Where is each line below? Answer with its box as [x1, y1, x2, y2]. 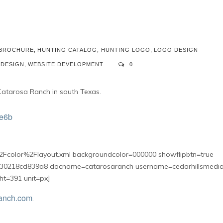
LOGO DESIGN [153, 47, 198, 53]
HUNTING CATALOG [37, 47, 98, 53]
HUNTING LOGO [101, 47, 150, 53]
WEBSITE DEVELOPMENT [27, 61, 104, 67]
